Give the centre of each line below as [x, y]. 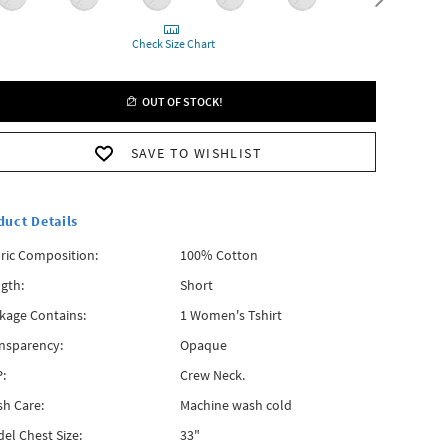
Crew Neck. [212, 375]
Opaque [203, 345]
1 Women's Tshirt [230, 315]
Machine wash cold [235, 405]
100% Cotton [218, 255]
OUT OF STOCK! [180, 101]
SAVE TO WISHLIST [196, 153]
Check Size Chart [174, 43]
